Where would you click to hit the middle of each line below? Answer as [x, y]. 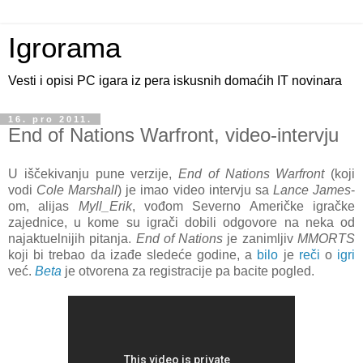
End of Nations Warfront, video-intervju [173, 135]
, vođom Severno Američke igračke [243, 206]
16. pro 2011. [50, 119]
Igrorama [64, 48]
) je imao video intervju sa [195, 190]
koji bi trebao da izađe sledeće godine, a [133, 254]
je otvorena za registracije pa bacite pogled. [188, 271]
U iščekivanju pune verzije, [93, 173]
